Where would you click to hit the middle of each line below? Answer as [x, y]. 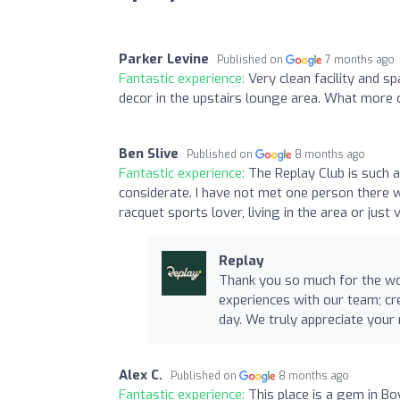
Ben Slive [149, 153]
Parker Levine [164, 58]
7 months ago [360, 59]
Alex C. [141, 375]
